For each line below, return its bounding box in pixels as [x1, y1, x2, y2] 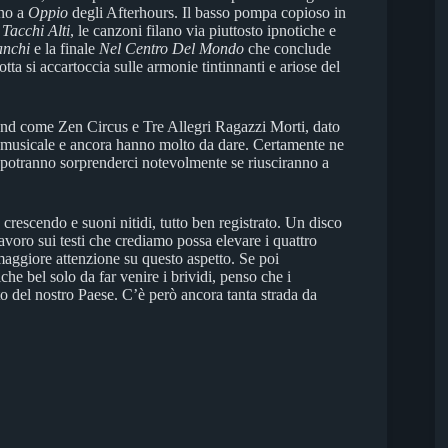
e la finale [30, 39, 99, 57]
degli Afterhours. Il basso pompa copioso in [68, 3, 346, 21]
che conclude [244, 39, 331, 57]
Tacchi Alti [2, 21, 70, 39]
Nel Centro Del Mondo [99, 39, 244, 57]
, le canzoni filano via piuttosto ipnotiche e [70, 21, 336, 39]
